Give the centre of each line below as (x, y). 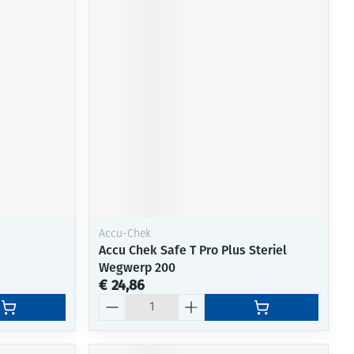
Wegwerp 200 (137, 267)
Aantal (117, 300)
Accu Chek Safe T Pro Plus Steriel (193, 250)
